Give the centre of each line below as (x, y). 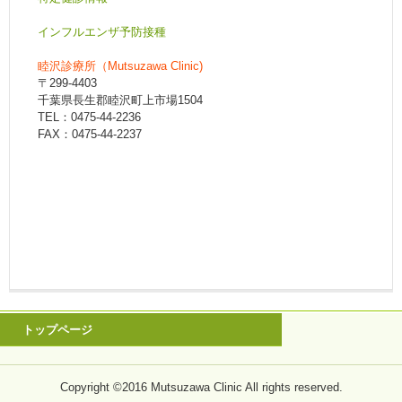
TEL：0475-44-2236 (90, 117)
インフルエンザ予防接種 (102, 32)
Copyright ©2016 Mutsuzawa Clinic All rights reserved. (201, 387)
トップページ (57, 330)
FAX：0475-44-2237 (90, 134)
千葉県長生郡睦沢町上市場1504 (121, 100)
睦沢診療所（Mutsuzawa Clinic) (121, 66)
